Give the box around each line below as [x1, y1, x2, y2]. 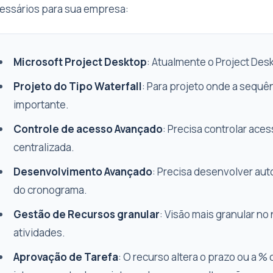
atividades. [13, 225, 65, 239]
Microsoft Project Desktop [13, 55, 147, 69]
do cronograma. [13, 183, 87, 197]
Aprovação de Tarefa [13, 250, 118, 264]
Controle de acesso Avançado [13, 122, 163, 136]
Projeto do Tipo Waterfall [13, 79, 142, 93]
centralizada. [13, 140, 74, 154]
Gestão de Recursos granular [13, 207, 160, 221]
